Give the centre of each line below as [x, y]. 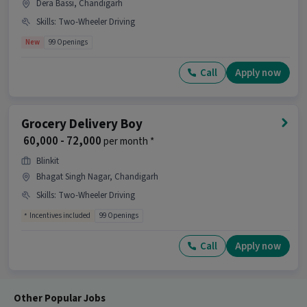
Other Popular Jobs [60, 298]
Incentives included [60, 215]
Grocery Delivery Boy [82, 124]
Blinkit [48, 161]
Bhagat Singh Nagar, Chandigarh [97, 176]
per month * [128, 141]
